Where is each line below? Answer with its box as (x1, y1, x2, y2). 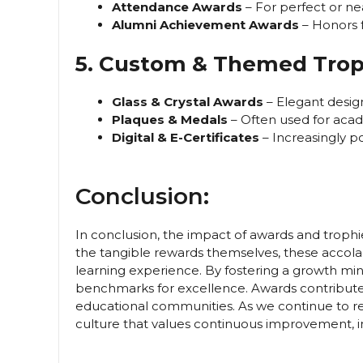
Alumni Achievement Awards (112, 16, 299, 32)
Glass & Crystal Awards (112, 94, 263, 110)
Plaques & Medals (112, 112, 228, 128)
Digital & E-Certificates (112, 130, 259, 146)
